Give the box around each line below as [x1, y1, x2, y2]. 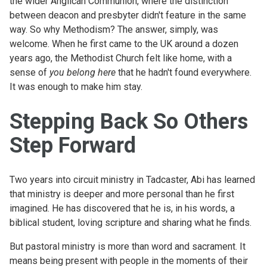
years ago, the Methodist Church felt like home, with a [10, 52, 232, 64]
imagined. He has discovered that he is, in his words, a [10, 202, 235, 214]
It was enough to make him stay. [10, 80, 142, 92]
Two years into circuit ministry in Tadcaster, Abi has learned [10, 173, 255, 185]
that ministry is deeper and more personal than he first [10, 188, 234, 200]
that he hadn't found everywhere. [116, 66, 252, 78]
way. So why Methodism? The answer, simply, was [10, 23, 218, 35]
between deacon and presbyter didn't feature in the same [10, 9, 246, 21]
